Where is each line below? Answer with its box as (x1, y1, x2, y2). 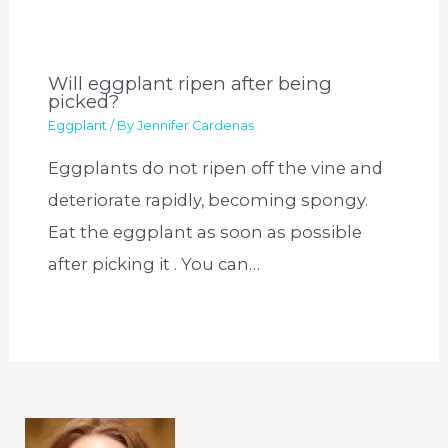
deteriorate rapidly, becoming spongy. (48, 189, 369, 210)
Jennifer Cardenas (137, 118, 255, 134)
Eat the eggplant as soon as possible (48, 221, 363, 242)
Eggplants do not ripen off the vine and (48, 157, 384, 178)
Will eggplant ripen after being (48, 71, 333, 95)
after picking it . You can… (48, 253, 261, 274)
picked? (48, 89, 120, 113)
